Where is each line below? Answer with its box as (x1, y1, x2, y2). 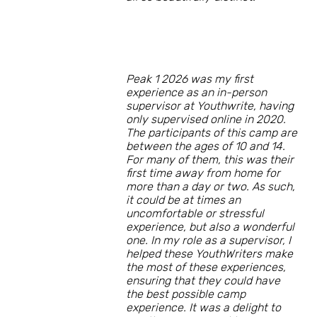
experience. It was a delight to (126, 301, 281, 315)
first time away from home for (126, 166, 280, 180)
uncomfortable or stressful (126, 207, 264, 221)
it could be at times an (126, 193, 241, 207)
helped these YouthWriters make (126, 247, 293, 261)
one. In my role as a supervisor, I (126, 234, 291, 248)
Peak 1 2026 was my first (126, 72, 253, 86)
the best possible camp (126, 287, 246, 301)
